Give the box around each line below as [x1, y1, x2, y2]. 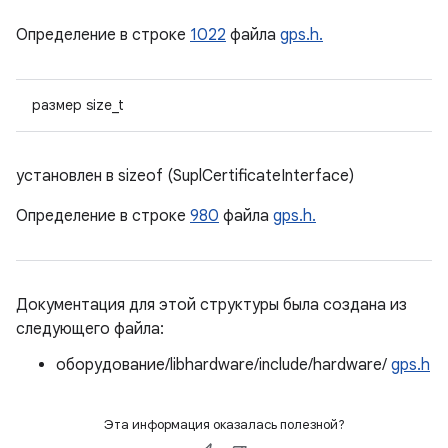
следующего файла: [16, 319, 164, 339]
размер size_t [32, 96, 124, 114]
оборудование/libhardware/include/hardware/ [56, 355, 391, 375]
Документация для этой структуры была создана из [16, 295, 407, 315]
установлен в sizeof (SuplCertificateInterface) [16, 166, 354, 186]
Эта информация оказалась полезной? [103, 416, 345, 433]
